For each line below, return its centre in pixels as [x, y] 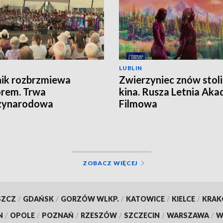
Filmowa [138, 103]
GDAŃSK [38, 199]
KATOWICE [145, 199]
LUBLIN [131, 68]
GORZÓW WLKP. [90, 199]
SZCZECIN [142, 215]
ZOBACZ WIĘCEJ [110, 163]
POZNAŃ [58, 215]
